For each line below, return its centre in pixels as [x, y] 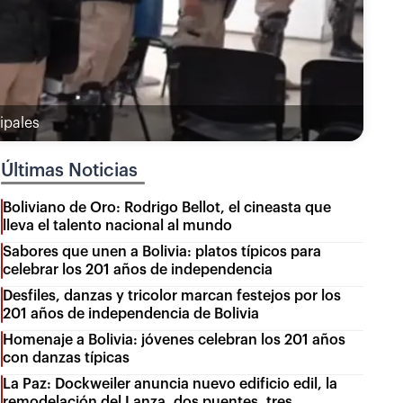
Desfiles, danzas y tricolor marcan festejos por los [172, 296]
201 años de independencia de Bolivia [131, 313]
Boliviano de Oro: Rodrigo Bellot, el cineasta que [167, 207]
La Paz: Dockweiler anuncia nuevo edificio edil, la [170, 384]
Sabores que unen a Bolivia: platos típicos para [162, 251]
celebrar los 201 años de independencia [138, 269]
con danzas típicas [67, 358]
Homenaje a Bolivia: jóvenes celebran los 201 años [175, 340]
